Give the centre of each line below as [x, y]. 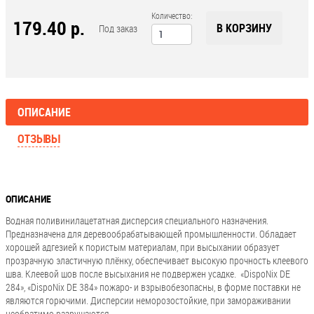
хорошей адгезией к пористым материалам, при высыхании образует [143, 247]
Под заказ [118, 28]
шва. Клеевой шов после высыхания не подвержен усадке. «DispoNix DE [148, 274]
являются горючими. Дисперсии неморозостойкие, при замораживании [148, 300]
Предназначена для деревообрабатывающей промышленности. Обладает [151, 234]
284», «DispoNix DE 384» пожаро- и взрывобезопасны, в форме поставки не [153, 287]
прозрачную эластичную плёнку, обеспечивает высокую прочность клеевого [157, 260]
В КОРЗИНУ [244, 28]
